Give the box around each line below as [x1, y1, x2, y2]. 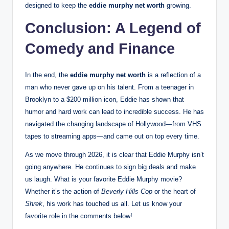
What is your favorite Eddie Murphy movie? [52, 175, 182, 184]
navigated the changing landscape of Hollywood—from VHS [25, 120, 201, 128]
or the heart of [152, 188, 196, 196]
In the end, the [25, 71, 70, 79]
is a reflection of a [146, 71, 201, 79]
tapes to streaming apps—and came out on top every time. [25, 132, 199, 141]
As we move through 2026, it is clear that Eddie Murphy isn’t [25, 151, 204, 159]
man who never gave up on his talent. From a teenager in [25, 83, 194, 91]
